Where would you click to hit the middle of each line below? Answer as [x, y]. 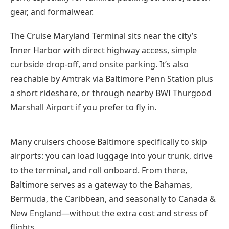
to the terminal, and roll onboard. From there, [99, 170]
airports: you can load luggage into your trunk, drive [111, 156]
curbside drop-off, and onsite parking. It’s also [99, 65]
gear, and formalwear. [52, 12]
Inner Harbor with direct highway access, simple [104, 50]
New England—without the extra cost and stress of [109, 213]
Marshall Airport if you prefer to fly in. [83, 108]
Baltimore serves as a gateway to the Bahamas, [101, 184]
